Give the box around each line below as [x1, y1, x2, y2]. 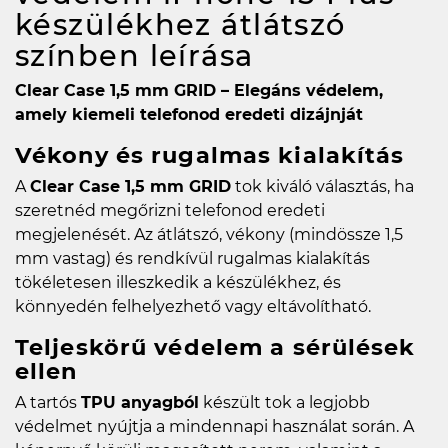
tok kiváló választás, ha [231, 177, 414, 197]
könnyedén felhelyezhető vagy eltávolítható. [15, 297, 371, 317]
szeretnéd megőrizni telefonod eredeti [15, 201, 325, 221]
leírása [149, 38, 254, 74]
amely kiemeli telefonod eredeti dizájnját [15, 105, 363, 125]
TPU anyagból [81, 393, 199, 413]
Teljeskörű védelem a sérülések [15, 333, 416, 362]
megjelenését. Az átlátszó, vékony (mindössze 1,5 [15, 225, 403, 245]
